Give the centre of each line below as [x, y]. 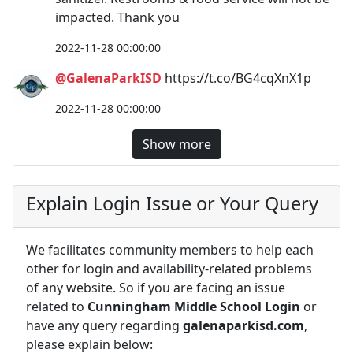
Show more [176, 144]
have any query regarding [104, 325]
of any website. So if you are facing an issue [156, 288]
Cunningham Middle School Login [194, 307]
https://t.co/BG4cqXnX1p [236, 78]
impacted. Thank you [117, 17]
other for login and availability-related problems [169, 269]
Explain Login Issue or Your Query [172, 203]
